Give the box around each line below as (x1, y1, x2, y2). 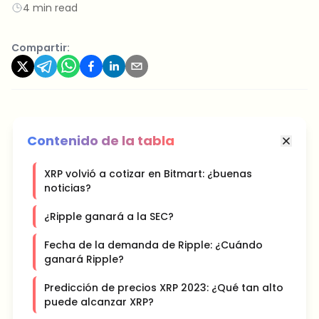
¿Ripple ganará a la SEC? (44, 209, 174, 224)
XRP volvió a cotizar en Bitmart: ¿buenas (44, 167, 252, 182)
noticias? (44, 181, 91, 196)
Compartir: (11, 41, 70, 56)
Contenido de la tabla (27, 132, 174, 150)
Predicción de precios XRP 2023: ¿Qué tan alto (44, 281, 283, 296)
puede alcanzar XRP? (44, 295, 154, 310)
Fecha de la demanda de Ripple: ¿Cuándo (44, 238, 263, 253)
